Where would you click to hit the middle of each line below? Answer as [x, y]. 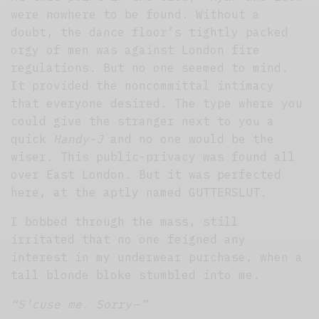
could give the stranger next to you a [143, 121]
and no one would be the [189, 139]
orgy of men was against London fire [136, 50]
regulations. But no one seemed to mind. [150, 68]
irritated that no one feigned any [129, 240]
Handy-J [79, 139]
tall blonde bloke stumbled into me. [136, 275]
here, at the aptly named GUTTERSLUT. [139, 193]
